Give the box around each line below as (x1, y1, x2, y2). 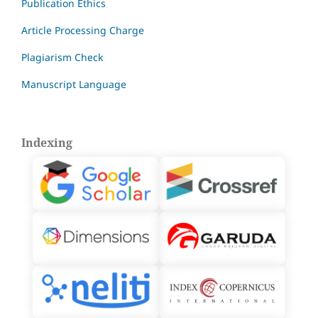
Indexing (21, 134, 72, 150)
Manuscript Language (21, 77, 126, 91)
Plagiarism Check (21, 50, 103, 64)
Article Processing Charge (21, 23, 144, 37)
